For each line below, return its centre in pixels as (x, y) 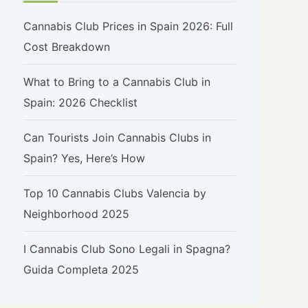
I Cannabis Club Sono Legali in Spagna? (127, 249)
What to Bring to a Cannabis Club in (117, 82)
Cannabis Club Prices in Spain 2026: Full (129, 26)
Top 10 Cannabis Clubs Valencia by (115, 193)
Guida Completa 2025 (81, 269)
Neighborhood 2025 (77, 214)
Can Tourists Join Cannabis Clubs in (118, 137)
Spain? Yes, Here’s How (85, 158)
